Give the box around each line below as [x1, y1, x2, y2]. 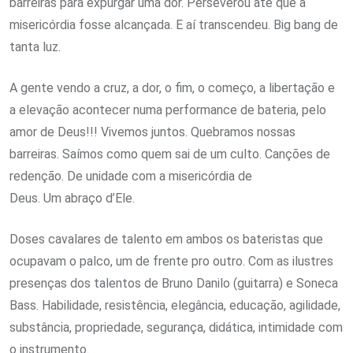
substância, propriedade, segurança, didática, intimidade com [9, 320, 343, 336]
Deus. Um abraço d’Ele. [9, 191, 135, 206]
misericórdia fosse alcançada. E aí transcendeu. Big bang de [9, 17, 338, 33]
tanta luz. [9, 39, 61, 55]
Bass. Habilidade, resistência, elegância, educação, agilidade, [9, 298, 340, 314]
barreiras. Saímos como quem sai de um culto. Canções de [9, 147, 330, 162]
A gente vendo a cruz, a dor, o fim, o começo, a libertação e [9, 80, 335, 96]
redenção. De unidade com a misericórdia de [9, 169, 252, 184]
